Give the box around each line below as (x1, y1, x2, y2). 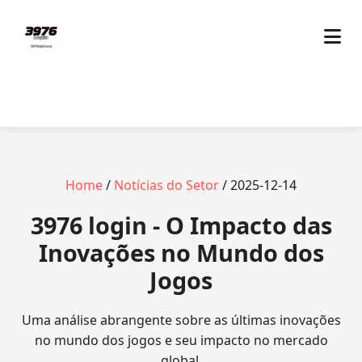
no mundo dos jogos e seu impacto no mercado (34, 331, 328, 349)
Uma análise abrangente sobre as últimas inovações (21, 311, 341, 329)
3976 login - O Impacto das (30, 209, 332, 241)
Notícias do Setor (114, 176, 219, 194)
